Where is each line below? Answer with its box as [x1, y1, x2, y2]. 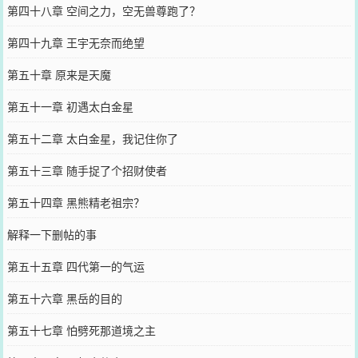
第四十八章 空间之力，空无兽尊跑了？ [6, 2, 201, 18]
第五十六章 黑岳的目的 [6, 289, 122, 306]
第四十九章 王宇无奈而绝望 [6, 34, 145, 50]
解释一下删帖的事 [6, 225, 97, 242]
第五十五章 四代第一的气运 [6, 257, 145, 274]
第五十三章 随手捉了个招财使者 [6, 161, 167, 178]
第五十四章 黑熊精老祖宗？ [6, 193, 145, 210]
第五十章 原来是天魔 [6, 66, 111, 82]
